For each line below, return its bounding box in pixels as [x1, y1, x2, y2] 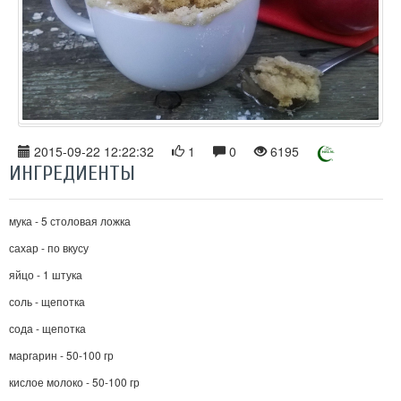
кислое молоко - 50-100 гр [9, 373, 140, 389]
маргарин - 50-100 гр [9, 346, 114, 363]
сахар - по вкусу [9, 239, 89, 255]
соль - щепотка [9, 293, 85, 309]
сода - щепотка [9, 320, 86, 336]
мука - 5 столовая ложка [9, 212, 131, 228]
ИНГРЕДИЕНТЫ [9, 160, 135, 185]
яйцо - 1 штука [9, 266, 82, 282]
